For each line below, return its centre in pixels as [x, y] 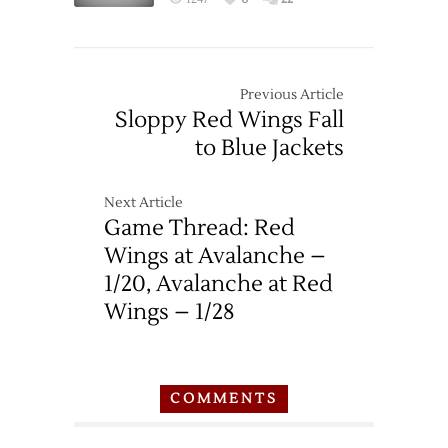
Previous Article [292, 95]
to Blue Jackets [269, 148]
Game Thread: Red [199, 228]
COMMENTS [224, 399]
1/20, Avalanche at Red [218, 284]
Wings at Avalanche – [215, 256]
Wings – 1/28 [169, 312]
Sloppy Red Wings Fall [229, 120]
